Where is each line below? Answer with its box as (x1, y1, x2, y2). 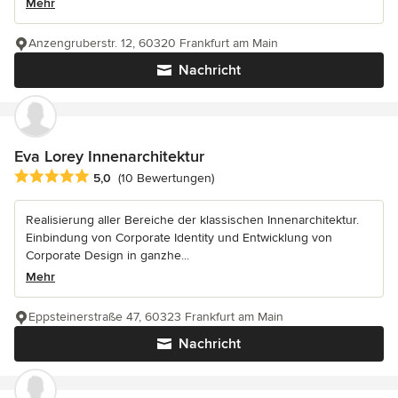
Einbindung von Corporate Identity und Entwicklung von (26, 229, 332, 245)
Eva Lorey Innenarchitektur (14, 146, 204, 166)
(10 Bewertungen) (118, 171, 214, 187)
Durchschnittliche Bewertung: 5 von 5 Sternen (13, 167, 300, 186)
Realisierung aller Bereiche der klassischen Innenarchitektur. (26, 211, 359, 227)
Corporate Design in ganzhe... (26, 247, 189, 263)
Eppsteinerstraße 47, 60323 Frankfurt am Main (28, 308, 283, 324)
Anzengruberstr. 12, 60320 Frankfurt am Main (28, 35, 278, 51)
